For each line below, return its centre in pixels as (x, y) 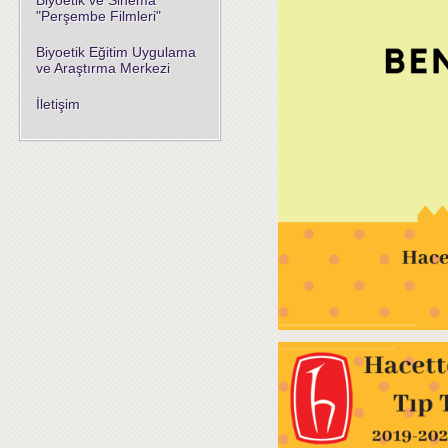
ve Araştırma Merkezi (103, 68)
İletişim (58, 104)
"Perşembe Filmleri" (98, 16)
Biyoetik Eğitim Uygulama (116, 52)
